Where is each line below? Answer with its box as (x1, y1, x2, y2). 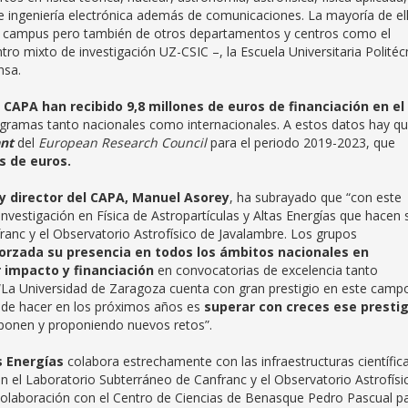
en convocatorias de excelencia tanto (154, 261, 378, 279)
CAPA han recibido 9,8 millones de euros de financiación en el (4, 97, 404, 115)
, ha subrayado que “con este (229, 189, 402, 206)
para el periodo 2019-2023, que (207, 134, 395, 151)
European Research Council (38, 134, 207, 151)
